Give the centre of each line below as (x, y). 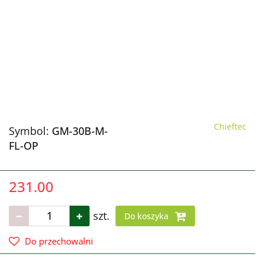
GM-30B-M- (80, 131)
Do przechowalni (59, 241)
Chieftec (230, 126)
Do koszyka (148, 216)
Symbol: (30, 131)
